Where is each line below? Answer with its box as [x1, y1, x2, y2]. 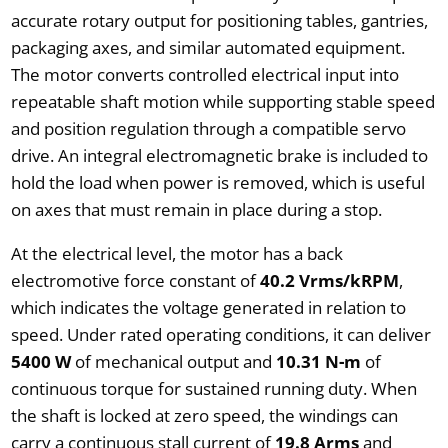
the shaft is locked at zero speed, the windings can [10, 403, 398, 427]
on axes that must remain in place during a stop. [10, 197, 382, 221]
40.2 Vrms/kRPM [259, 268, 399, 292]
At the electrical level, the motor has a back [10, 241, 343, 265]
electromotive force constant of [10, 268, 260, 292]
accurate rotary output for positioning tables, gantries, [10, 8, 428, 32]
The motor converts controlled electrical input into [10, 62, 399, 86]
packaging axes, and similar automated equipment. [10, 35, 405, 59]
